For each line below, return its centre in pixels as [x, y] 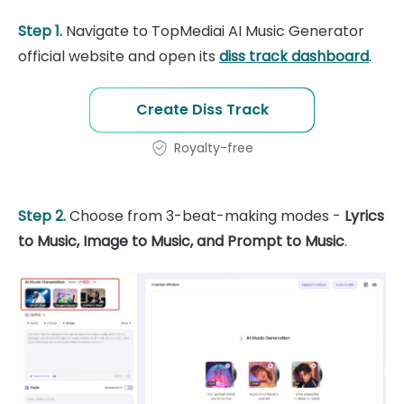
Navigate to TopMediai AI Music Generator [213, 31]
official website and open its [119, 56]
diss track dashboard [294, 56]
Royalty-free [214, 147]
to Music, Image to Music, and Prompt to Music [181, 241]
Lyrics [364, 216]
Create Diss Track [202, 109]
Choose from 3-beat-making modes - [205, 216]
